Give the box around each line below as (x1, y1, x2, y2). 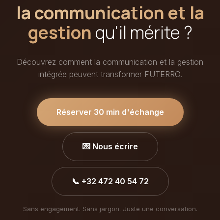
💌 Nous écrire (82, 141, 138, 151)
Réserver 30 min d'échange (56, 107, 164, 117)
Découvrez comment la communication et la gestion (17, 56, 203, 67)
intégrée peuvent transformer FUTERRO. (38, 69, 182, 79)
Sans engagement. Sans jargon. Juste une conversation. (23, 204, 197, 213)
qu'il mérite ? (91, 20, 192, 44)
